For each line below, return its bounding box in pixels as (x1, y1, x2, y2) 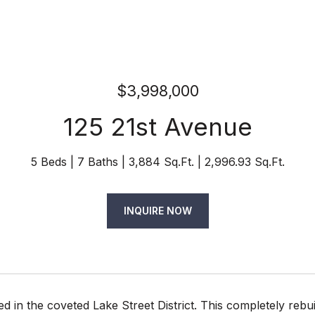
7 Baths (77, 155, 118, 169)
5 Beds (30, 155, 67, 169)
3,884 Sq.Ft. (128, 155, 194, 169)
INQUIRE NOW (123, 205, 192, 217)
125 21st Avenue (63, 112, 252, 141)
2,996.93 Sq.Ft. (204, 155, 285, 169)
